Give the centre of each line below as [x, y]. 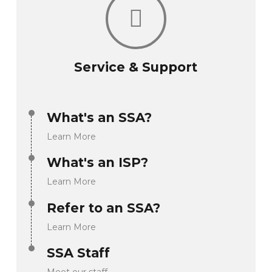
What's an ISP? [97, 163]
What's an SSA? [99, 117]
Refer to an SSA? [103, 208]
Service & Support [136, 67]
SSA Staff [78, 253]
